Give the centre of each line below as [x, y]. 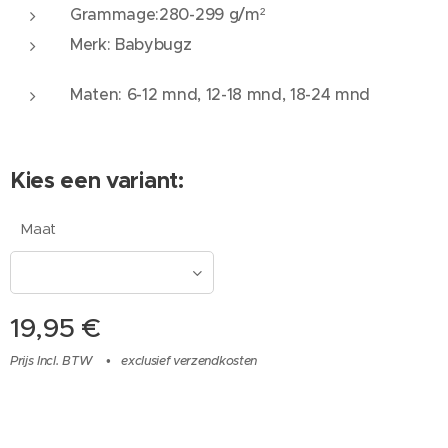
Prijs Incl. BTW [51, 361]
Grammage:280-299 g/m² [167, 14]
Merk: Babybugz [131, 44]
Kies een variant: [97, 180]
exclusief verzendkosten [189, 361]
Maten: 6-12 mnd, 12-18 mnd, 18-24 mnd [220, 94]
